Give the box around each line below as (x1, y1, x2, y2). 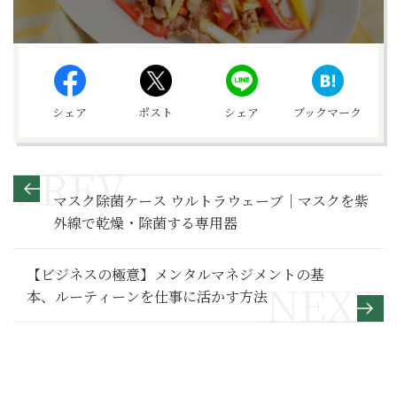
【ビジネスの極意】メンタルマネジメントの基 (27, 264, 324, 285)
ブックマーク (293, 104, 362, 121)
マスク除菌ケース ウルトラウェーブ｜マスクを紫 (53, 191, 369, 212)
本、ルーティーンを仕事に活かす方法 (27, 286, 268, 307)
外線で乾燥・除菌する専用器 (53, 213, 237, 234)
